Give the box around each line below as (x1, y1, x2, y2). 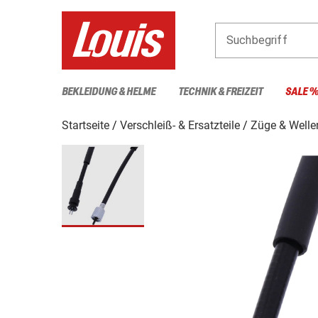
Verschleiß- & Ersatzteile (120, 118, 240, 132)
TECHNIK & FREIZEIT (178, 85, 263, 98)
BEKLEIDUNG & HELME (62, 85, 155, 98)
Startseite (62, 118, 109, 132)
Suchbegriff (226, 33, 287, 47)
